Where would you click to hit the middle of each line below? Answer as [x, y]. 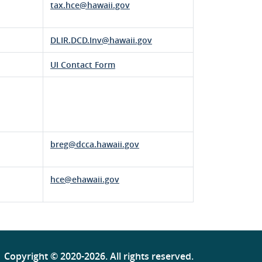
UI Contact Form [83, 65]
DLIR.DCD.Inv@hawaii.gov [101, 40]
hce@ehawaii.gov [85, 179]
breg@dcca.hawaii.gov [95, 144]
